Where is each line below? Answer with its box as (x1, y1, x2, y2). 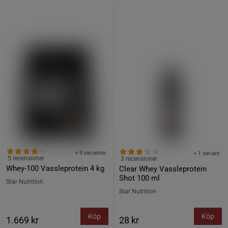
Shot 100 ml (119, 174, 160, 183)
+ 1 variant (193, 150, 220, 157)
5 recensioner (8, 155, 44, 162)
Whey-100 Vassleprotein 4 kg (6, 164, 104, 173)
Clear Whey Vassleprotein (119, 164, 207, 174)
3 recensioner (121, 155, 157, 162)
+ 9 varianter (75, 150, 106, 156)
